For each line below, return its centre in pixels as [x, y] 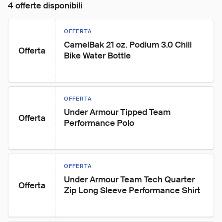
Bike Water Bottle [97, 55]
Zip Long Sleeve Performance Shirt [132, 190]
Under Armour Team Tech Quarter [130, 179]
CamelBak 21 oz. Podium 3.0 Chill [129, 45]
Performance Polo [99, 123]
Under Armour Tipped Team [118, 112]
